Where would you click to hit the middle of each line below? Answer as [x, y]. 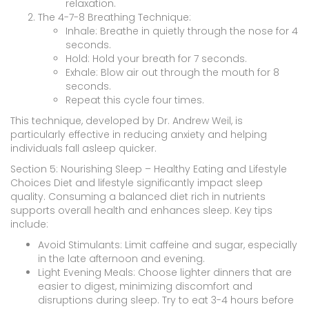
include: [29, 224]
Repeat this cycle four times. [135, 100]
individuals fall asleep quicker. [83, 148]
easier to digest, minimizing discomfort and [145, 286]
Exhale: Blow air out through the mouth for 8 [172, 72]
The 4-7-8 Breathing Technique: [114, 17]
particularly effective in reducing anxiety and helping [139, 134]
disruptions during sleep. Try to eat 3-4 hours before [166, 300]
